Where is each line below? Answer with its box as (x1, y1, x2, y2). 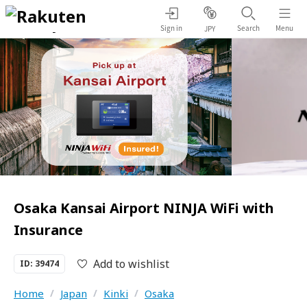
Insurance (14, 221, 83, 239)
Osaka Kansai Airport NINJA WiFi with (14, 199, 274, 217)
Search (236, 22, 260, 33)
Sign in (160, 22, 182, 33)
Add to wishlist (93, 256, 169, 271)
